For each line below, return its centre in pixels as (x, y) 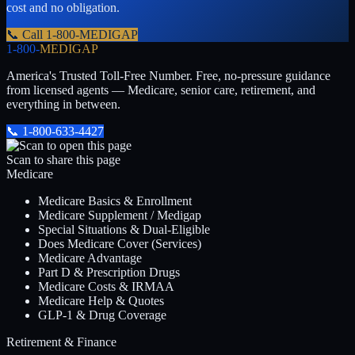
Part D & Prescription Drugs (109, 272)
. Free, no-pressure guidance (260, 75)
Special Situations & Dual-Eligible (124, 229)
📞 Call (26, 34)
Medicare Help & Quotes (101, 300)
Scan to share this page (63, 159)
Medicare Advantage (90, 258)
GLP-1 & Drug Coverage (102, 315)
